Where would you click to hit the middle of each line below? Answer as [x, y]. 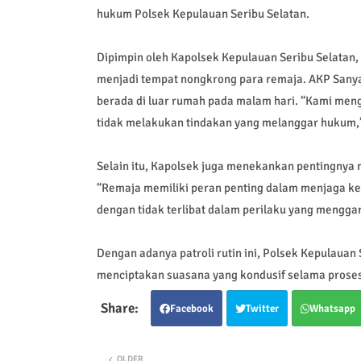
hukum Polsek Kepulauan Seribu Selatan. [203, 13]
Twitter [262, 308]
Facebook [191, 308]
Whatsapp [332, 308]
